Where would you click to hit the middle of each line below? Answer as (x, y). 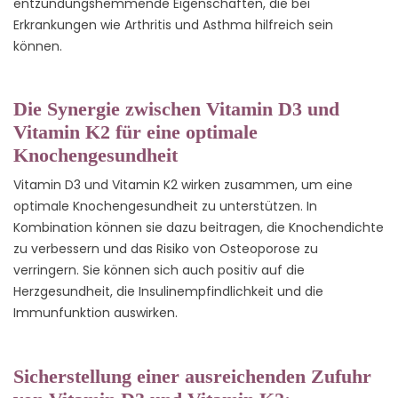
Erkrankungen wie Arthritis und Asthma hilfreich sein (173, 25)
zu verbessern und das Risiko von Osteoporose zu (166, 249)
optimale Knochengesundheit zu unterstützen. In (165, 207)
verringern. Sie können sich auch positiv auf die (159, 271)
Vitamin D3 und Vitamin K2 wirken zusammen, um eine (183, 185)
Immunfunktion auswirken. (96, 313)
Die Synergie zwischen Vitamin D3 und (176, 109)
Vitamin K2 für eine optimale (135, 132)
